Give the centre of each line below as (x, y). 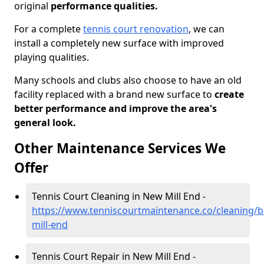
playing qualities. (52, 57)
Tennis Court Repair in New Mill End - (114, 256)
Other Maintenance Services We (120, 148)
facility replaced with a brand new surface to (113, 94)
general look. (45, 123)
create (228, 94)
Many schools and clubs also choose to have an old (128, 80)
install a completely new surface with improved (119, 43)
